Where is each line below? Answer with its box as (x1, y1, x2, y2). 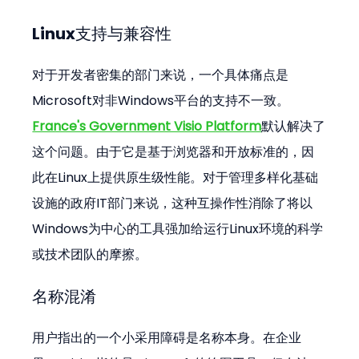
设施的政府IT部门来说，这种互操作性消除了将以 (32, 194, 313, 213)
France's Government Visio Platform (32, 117, 262, 136)
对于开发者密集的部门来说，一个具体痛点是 (32, 66, 289, 85)
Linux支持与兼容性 (32, 22, 172, 46)
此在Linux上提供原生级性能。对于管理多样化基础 (32, 168, 319, 188)
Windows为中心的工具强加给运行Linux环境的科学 (32, 220, 324, 239)
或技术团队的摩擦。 (32, 245, 148, 264)
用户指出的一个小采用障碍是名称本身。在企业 (32, 329, 302, 348)
